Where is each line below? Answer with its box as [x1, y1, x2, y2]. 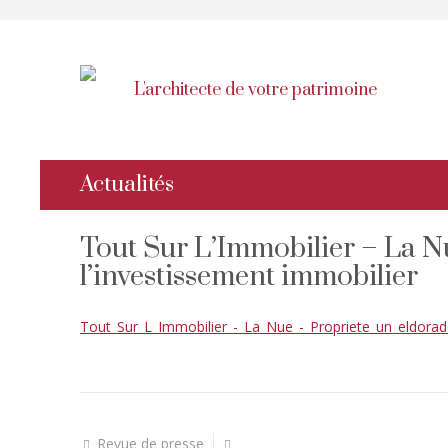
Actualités [80, 171, 174, 198]
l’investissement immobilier [80, 259, 418, 294]
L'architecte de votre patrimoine [134, 79, 377, 101]
